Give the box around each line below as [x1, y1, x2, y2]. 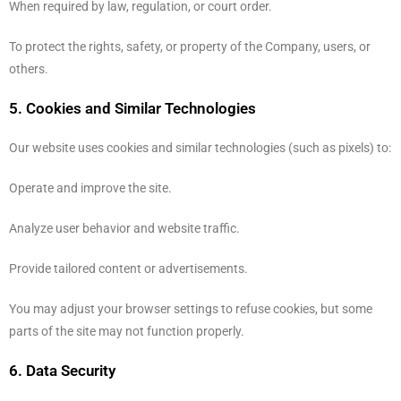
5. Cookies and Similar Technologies [9, 99, 256, 117]
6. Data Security [9, 362, 115, 380]
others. [9, 62, 48, 76]
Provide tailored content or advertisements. [9, 261, 248, 276]
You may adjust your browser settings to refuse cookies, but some [9, 302, 372, 316]
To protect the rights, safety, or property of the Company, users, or [9, 39, 371, 54]
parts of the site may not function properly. [9, 324, 244, 338]
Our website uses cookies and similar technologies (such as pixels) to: [9, 141, 391, 155]
